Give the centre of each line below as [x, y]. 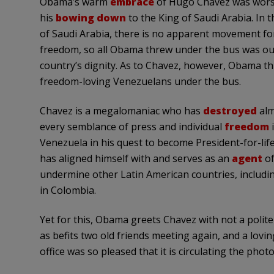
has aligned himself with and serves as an [135, 158]
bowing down [91, 18]
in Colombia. [68, 190]
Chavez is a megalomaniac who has [121, 111]
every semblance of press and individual [132, 127]
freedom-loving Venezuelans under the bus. [140, 81]
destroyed [230, 111]
